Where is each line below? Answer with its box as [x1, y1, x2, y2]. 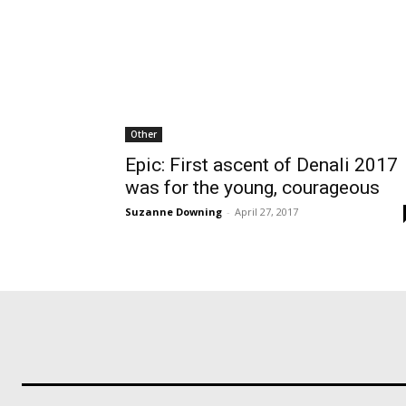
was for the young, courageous [125, 177, 380, 198]
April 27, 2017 [235, 205, 298, 218]
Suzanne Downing [125, 205, 222, 218]
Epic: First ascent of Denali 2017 [125, 154, 398, 176]
